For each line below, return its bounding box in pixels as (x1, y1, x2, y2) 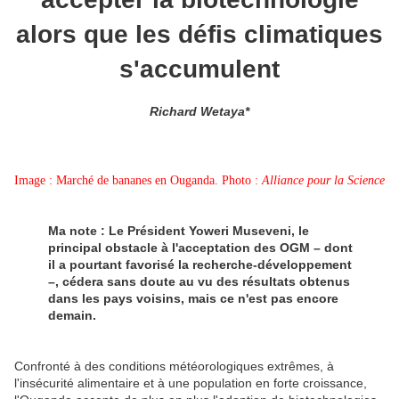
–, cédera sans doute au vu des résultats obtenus (47, 273, 350, 289)
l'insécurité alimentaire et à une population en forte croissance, (14, 375, 367, 390)
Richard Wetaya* (150, 103, 249, 118)
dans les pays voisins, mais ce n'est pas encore (47, 290, 338, 305)
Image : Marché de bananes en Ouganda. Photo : (14, 173, 262, 187)
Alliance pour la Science (262, 173, 385, 187)
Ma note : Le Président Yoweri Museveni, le (47, 223, 309, 238)
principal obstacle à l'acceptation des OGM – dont (47, 240, 353, 255)
